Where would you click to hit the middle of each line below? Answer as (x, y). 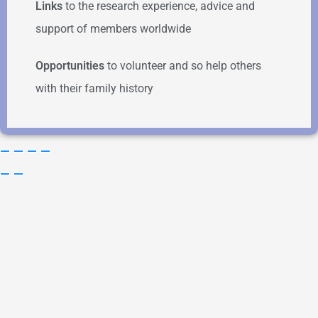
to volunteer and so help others (183, 65)
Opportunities (70, 65)
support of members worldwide (113, 28)
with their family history (94, 88)
